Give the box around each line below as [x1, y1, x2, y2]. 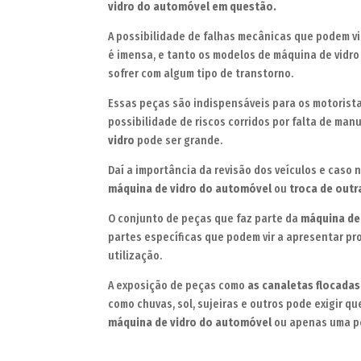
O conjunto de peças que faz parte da [108, 212, 301, 226]
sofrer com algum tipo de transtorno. [108, 67, 294, 81]
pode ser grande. [135, 134, 223, 148]
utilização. [108, 249, 163, 263]
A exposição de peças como [108, 279, 248, 293]
